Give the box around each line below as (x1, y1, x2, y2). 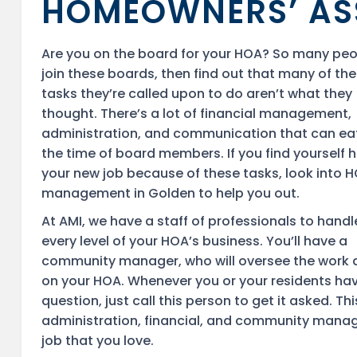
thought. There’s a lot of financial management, (41, 104, 351, 123)
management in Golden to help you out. (41, 184, 300, 202)
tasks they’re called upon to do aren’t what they (41, 84, 352, 103)
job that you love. (41, 331, 154, 350)
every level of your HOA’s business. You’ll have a (41, 232, 347, 250)
